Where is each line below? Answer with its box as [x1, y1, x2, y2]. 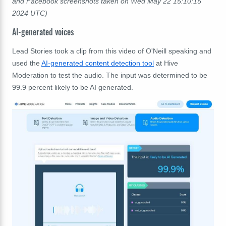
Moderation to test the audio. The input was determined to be [12, 71, 207, 79]
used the [12, 59, 41, 67]
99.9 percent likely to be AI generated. [12, 83, 133, 91]
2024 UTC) [12, 9, 47, 18]
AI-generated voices [12, 25, 74, 38]
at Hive [154, 59, 178, 67]
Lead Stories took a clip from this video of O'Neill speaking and [12, 46, 211, 55]
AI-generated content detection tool [41, 59, 154, 67]
